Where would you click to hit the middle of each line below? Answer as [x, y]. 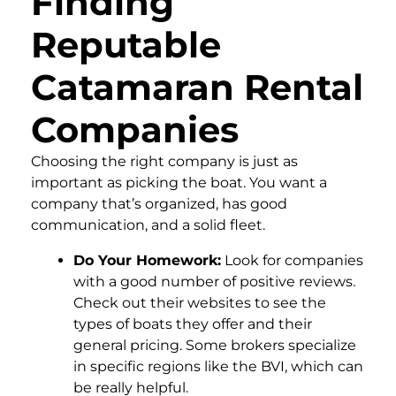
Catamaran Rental [197, 87]
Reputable [126, 44]
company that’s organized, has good [159, 203]
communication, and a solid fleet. [148, 225]
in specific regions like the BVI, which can [218, 366]
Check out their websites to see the [200, 302]
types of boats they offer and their [193, 324]
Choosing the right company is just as [164, 161]
